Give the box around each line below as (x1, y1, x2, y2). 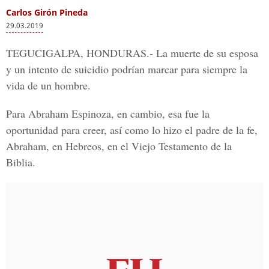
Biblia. (6, 155, 35, 169)
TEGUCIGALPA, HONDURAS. (6, 46, 150, 60)
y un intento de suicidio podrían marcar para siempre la (6, 62, 247, 76)
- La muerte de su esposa (150, 46, 258, 60)
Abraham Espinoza (28, 106, 111, 121)
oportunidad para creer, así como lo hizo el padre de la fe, (6, 122, 258, 137)
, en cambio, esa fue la (111, 106, 210, 121)
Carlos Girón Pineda (6, 7, 88, 18)
